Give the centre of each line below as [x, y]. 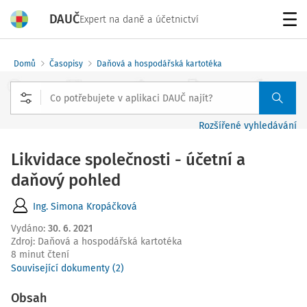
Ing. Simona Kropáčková [85, 206]
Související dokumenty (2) [67, 268]
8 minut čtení [40, 255]
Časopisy [66, 64]
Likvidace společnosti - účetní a [128, 160]
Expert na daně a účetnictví [139, 19]
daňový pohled [66, 180]
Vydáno [27, 229]
